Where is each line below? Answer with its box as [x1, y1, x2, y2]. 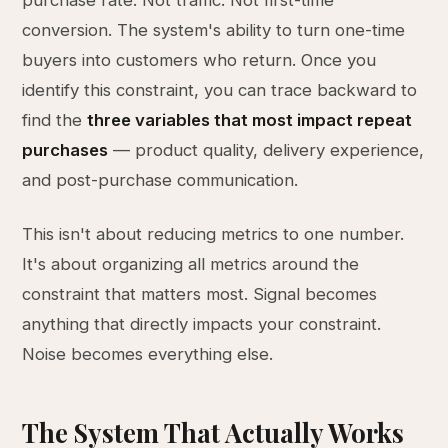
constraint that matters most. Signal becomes [22, 284, 378, 304]
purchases [22, 140, 109, 160]
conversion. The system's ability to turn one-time [22, 20, 406, 40]
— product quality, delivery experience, [108, 140, 425, 160]
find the [22, 110, 88, 130]
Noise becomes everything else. [22, 344, 274, 364]
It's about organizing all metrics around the [22, 254, 360, 274]
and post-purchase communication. [22, 170, 299, 190]
